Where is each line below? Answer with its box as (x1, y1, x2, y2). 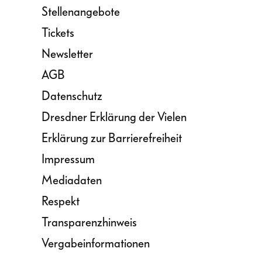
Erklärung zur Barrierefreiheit (42, 132, 182, 144)
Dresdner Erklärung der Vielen (42, 111, 187, 123)
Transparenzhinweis (42, 216, 137, 229)
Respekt (42, 195, 80, 208)
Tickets (42, 26, 74, 39)
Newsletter (42, 47, 93, 60)
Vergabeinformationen (42, 237, 150, 250)
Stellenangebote (42, 5, 120, 18)
